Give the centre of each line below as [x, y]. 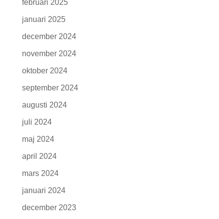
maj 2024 [38, 139]
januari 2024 [44, 191]
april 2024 [39, 156]
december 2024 [49, 37]
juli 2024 [37, 122]
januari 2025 [44, 20]
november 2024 [49, 54]
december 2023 [49, 208]
